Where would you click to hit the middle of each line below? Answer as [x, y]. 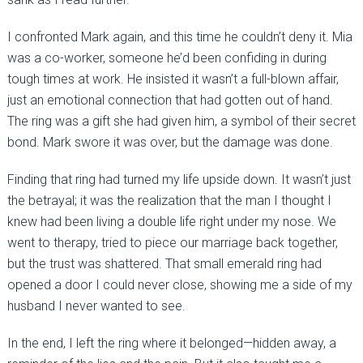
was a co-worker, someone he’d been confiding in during [167, 58]
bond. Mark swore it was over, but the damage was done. [170, 142]
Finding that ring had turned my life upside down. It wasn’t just [179, 179]
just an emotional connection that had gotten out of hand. [170, 100]
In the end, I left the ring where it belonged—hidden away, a [171, 343]
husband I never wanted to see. [96, 305]
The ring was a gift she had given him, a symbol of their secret [181, 121]
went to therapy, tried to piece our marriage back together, [172, 242]
